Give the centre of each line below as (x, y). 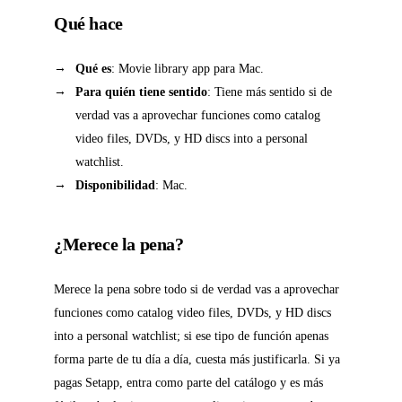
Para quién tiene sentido (141, 92)
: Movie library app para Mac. (188, 69)
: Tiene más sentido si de (270, 92)
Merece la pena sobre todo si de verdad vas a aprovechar (197, 289)
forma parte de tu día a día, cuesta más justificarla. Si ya (197, 359)
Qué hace (88, 24)
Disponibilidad (115, 185)
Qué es (93, 69)
